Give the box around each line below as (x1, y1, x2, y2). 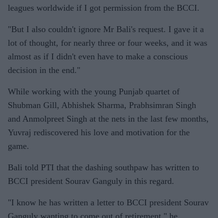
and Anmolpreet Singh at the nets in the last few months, (8, 114, 209, 124)
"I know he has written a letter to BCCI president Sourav (8, 198, 209, 207)
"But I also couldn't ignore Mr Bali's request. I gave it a (8, 24, 204, 34)
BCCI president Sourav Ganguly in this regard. (8, 176, 174, 186)
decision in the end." (8, 65, 80, 75)
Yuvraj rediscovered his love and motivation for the (8, 127, 190, 137)
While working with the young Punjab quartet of (8, 87, 180, 96)
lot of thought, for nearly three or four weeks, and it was (8, 38, 207, 48)
